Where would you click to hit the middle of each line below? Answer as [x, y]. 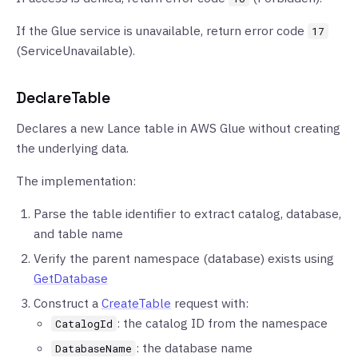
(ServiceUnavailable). [76, 50]
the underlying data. [72, 148]
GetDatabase [71, 278]
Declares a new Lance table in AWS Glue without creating [178, 128]
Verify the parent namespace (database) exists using [184, 258]
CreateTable [136, 303]
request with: [210, 303]
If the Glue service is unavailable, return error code [162, 30]
